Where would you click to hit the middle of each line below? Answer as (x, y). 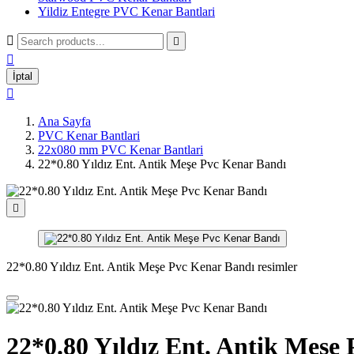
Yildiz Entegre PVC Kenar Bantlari (126, 11)
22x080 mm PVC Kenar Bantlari (121, 150)
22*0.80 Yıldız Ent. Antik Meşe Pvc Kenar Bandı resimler (152, 267)
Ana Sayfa (64, 121)
